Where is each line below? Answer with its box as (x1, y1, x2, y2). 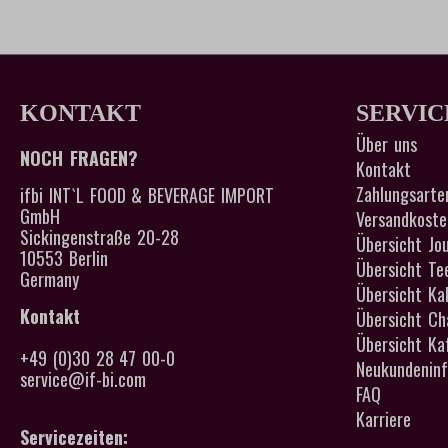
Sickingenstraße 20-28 (20, 224, 179, 251)
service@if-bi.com (20, 366, 146, 393)
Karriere (356, 406, 411, 433)
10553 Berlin (20, 245, 108, 272)
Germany (20, 266, 79, 293)
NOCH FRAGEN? (20, 145, 138, 172)
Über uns (356, 131, 417, 158)
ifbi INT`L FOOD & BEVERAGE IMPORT (20, 182, 274, 209)
